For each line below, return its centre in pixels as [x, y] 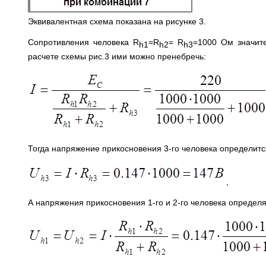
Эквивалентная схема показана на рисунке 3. [117, 22]
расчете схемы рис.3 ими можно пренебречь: [117, 57]
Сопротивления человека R [83, 42]
